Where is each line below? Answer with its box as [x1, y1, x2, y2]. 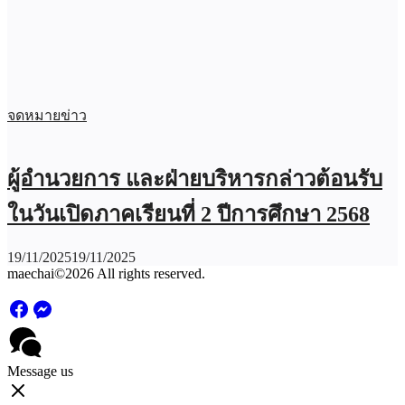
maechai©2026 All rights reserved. [7, 266, 205, 282]
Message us [7, 363, 73, 380]
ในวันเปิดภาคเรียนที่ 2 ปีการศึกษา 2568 [7, 202, 370, 227]
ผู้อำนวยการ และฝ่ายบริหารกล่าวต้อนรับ [7, 167, 382, 192]
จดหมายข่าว [7, 108, 87, 124]
